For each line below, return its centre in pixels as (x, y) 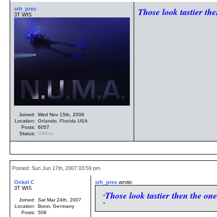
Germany (64, 206)
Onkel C (24, 182)
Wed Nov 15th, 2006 (61, 115)
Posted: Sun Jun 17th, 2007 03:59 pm (55, 168)
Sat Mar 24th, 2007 (60, 200)
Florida (68, 121)
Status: (28, 133)
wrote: (125, 182)
